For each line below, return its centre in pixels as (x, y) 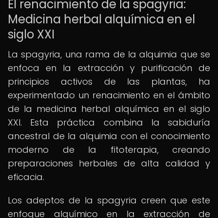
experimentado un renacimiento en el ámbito (109, 95)
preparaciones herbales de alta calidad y (109, 163)
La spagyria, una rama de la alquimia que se (109, 54)
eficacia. (26, 177)
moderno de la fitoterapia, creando (109, 150)
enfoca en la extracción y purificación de (109, 68)
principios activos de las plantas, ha (109, 82)
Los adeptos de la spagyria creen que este (109, 200)
